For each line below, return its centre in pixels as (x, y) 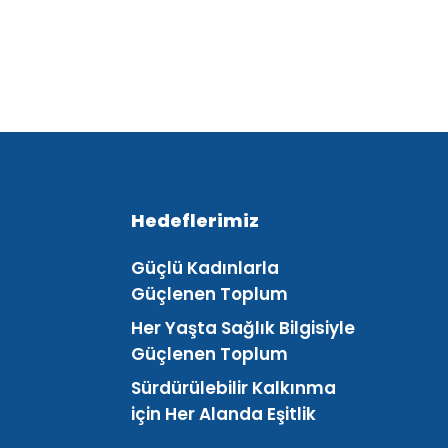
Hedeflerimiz (195, 220)
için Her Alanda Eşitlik (224, 414)
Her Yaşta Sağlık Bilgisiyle (243, 328)
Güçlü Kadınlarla (205, 268)
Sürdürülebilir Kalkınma (234, 388)
